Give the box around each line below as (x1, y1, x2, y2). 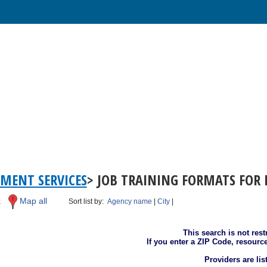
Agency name (107, 197, 153, 206)
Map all (19, 196, 47, 206)
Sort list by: (69, 197, 108, 206)
